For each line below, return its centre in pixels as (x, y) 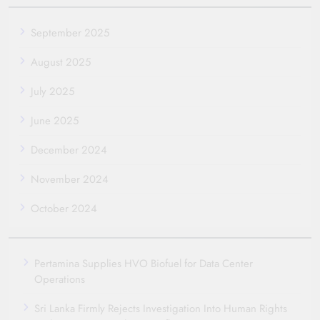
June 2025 (55, 120)
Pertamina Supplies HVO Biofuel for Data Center (144, 263)
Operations (60, 279)
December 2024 (69, 150)
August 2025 (61, 62)
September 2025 (70, 32)
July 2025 (52, 91)
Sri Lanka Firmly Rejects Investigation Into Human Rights (161, 308)
